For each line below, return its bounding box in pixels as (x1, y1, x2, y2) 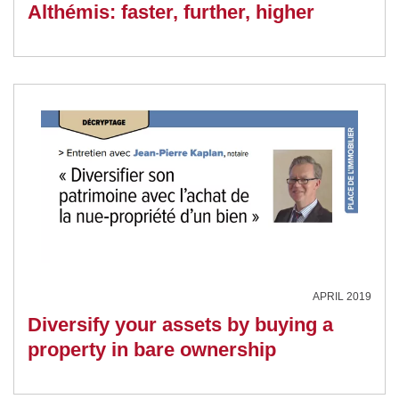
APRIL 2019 (313, 289, 371, 303)
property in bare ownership (28, 338, 276, 361)
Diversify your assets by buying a (28, 313, 333, 336)
